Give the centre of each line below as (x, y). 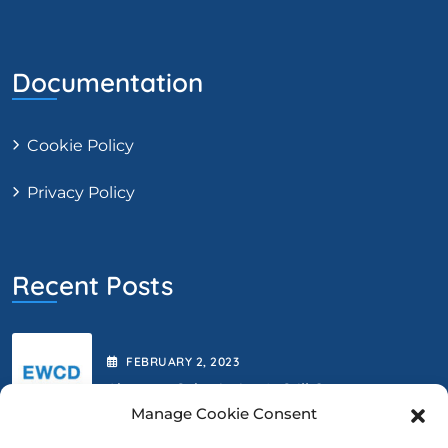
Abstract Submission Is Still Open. (232, 388)
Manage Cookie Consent (224, 413)
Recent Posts (92, 285)
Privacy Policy (81, 192)
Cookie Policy (80, 145)
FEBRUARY (161, 361)
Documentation (107, 82)
